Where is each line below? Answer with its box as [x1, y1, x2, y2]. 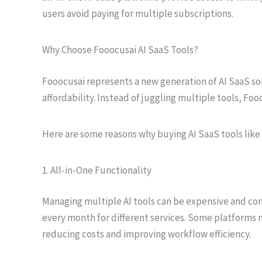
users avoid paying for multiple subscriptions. [42, 7, 233, 20]
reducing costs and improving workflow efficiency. [42, 227, 251, 240]
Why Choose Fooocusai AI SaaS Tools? [42, 43, 198, 56]
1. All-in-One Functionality [42, 163, 151, 177]
